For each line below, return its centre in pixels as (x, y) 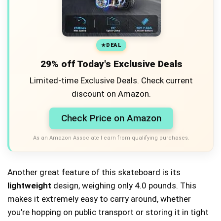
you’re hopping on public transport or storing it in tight (108, 212)
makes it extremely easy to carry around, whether (99, 199)
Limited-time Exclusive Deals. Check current (111, 80)
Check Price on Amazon (111, 118)
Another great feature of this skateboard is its (94, 172)
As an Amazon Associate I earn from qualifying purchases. (111, 138)
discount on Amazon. (111, 94)
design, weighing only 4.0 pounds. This (124, 185)
